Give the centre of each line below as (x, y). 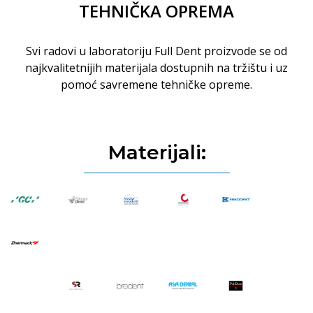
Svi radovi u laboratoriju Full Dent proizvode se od (156, 51)
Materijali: (156, 152)
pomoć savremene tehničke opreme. (156, 84)
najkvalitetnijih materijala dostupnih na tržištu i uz (156, 67)
